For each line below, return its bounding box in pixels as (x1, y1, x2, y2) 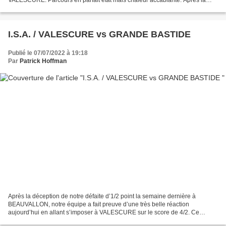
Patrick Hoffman (20, 58, 67, 65)
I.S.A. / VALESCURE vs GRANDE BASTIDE (8, 29, 191, 40)
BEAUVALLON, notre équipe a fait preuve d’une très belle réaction (8, 200, 189, 208)
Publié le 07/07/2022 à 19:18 (8, 49, 88, 57)
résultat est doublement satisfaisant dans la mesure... (8, 216, 153, 224)
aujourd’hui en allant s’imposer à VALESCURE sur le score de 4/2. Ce (8, 208, 199, 216)
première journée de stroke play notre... (8, 5, 116, 12)
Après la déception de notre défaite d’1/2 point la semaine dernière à (8, 192, 196, 200)
